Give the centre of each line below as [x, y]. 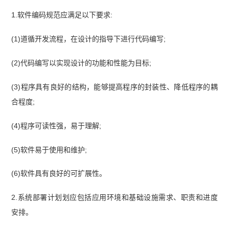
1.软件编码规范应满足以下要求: [62, 15]
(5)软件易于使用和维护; [49, 150]
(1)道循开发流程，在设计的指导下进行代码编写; [89, 39]
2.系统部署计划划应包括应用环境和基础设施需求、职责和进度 [114, 198]
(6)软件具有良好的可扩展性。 [59, 174]
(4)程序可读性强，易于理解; [56, 125]
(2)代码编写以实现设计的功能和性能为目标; [82, 63]
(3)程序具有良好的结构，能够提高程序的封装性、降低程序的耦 [114, 87]
